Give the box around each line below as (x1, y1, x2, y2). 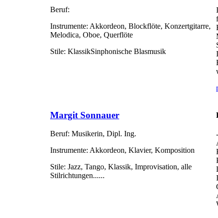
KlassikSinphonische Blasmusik (66, 47, 166, 56)
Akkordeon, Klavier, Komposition (88, 146, 195, 155)
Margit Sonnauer (50, 109, 119, 120)
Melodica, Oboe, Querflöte (50, 31, 133, 39)
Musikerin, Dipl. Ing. (70, 129, 136, 138)
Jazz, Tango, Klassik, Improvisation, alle (66, 163, 192, 171)
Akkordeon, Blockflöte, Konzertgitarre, (88, 22, 211, 31)
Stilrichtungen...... (50, 171, 105, 180)
